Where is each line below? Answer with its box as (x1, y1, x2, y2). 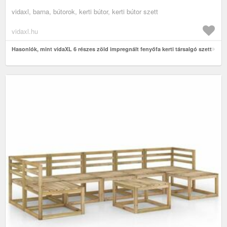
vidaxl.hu (12, 26, 38, 36)
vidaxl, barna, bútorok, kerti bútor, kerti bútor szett (12, 6, 158, 16)
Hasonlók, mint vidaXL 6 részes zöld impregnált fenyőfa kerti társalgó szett (12, 45, 212, 53)
